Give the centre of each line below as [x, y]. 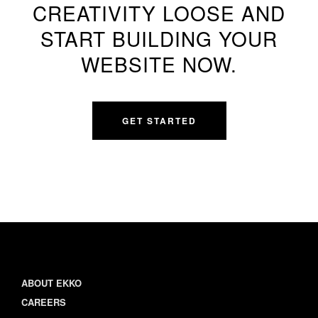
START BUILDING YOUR [159, 38]
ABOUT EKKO [51, 283]
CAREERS [44, 302]
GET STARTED [159, 121]
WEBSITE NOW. [159, 64]
